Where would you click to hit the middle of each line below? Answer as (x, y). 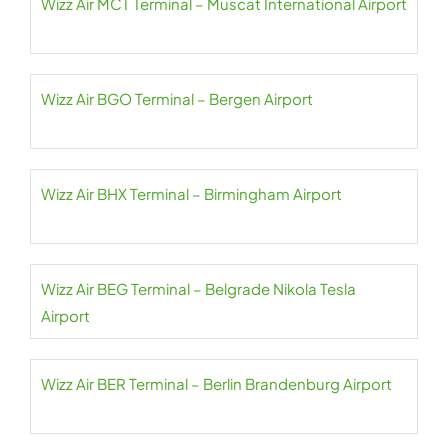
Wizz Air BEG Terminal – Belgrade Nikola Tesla (198, 289)
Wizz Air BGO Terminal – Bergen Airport (177, 99)
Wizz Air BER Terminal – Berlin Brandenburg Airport (216, 384)
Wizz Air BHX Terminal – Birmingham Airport (191, 194)
